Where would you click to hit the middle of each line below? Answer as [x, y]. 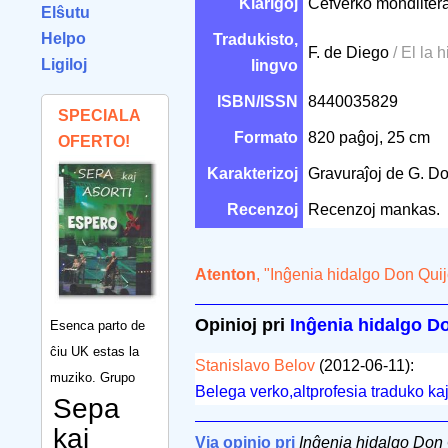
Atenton [225, 274]
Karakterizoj [252, 173]
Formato [266, 137]
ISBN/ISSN [257, 101]
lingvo [274, 65]
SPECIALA [99, 115]
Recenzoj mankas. [374, 209]
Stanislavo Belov [255, 366]
